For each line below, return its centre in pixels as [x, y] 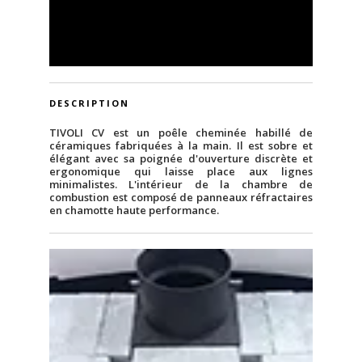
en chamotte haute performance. [134, 210]
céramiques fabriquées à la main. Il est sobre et [181, 146]
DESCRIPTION [89, 103]
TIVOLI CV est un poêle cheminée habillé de [181, 133]
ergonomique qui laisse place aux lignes [181, 172]
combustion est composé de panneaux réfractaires [181, 198]
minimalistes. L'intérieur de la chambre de [181, 185]
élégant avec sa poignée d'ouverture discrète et [181, 159]
